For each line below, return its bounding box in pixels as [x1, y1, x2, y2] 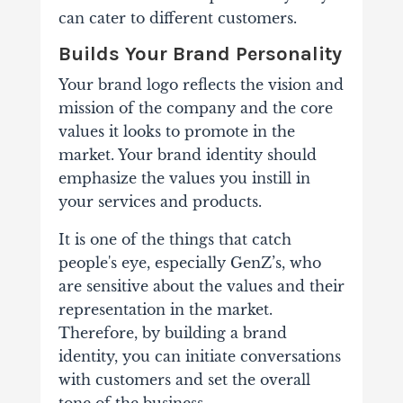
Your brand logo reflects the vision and [58, 76, 344, 94]
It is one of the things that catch [58, 230, 291, 249]
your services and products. [58, 193, 262, 211]
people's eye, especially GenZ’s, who [58, 254, 321, 273]
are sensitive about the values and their [58, 277, 345, 296]
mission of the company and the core [58, 99, 333, 118]
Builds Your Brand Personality [58, 42, 342, 67]
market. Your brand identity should [58, 146, 317, 165]
